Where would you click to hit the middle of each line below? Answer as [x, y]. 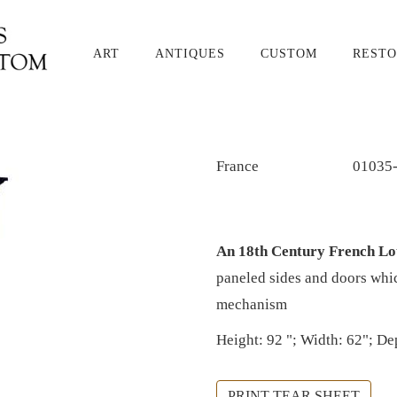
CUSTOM [289, 54]
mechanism [252, 304]
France [237, 166]
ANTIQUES [190, 54]
